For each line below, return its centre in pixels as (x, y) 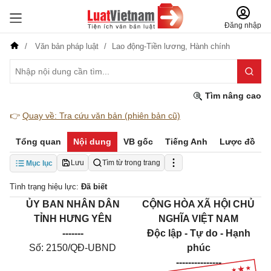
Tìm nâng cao (232, 96)
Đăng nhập (243, 25)
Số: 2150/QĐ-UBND (73, 248)
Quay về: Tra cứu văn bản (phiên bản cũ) (101, 116)
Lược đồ (237, 142)
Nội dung (92, 142)
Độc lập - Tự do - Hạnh (198, 233)
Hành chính (210, 46)
